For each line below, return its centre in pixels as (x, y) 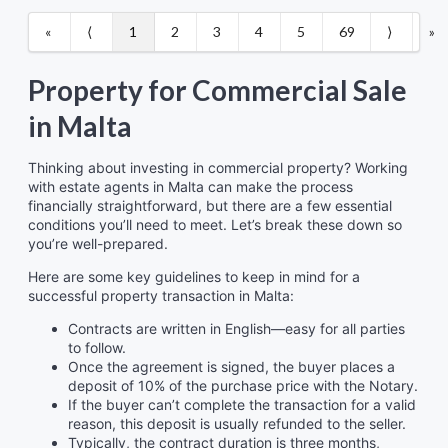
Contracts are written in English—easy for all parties (236, 328)
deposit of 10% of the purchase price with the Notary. (243, 385)
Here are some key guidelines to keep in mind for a (194, 276)
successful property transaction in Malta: (161, 295)
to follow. (97, 347)
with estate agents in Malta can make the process (190, 186)
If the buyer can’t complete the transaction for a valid (242, 404)
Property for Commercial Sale (217, 89)
